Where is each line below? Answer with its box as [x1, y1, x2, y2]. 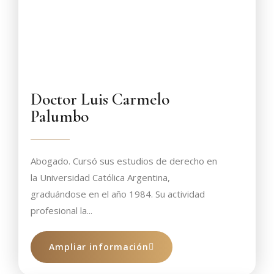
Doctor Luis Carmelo [31, 89, 169, 109]
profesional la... [31, 204, 92, 217]
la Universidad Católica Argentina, [31, 171, 170, 183]
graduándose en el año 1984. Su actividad [31, 188, 205, 200]
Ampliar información [49, 241, 149, 253]
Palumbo [31, 106, 89, 127]
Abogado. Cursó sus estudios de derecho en [31, 155, 217, 167]
